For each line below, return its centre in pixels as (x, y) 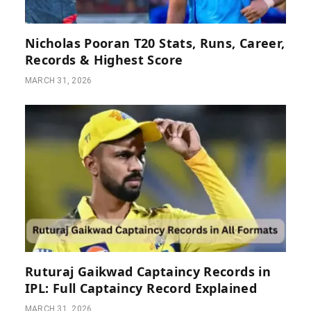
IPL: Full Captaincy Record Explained (141, 288)
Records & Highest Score (104, 60)
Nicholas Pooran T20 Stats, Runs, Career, (155, 43)
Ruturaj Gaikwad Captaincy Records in (148, 271)
